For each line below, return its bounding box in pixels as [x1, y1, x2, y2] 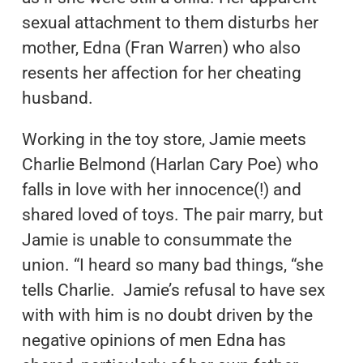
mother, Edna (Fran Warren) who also [21, 37, 301, 58]
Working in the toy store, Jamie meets [21, 129, 306, 149]
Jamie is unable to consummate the [21, 229, 292, 250]
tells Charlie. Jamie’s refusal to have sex [21, 280, 325, 300]
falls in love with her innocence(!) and [21, 179, 301, 199]
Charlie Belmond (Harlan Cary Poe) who [21, 154, 318, 174]
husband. [21, 88, 93, 108]
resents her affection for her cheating [21, 62, 301, 83]
